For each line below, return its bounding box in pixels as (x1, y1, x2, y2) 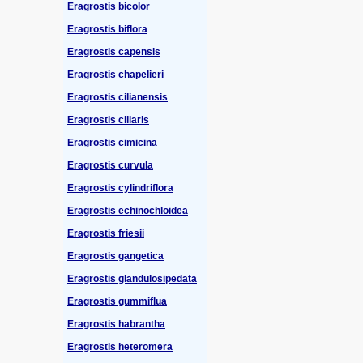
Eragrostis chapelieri (67, 68, 164, 80)
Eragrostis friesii (67, 227, 144, 239)
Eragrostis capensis (67, 45, 160, 58)
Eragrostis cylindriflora (67, 181, 173, 194)
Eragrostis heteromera (67, 340, 173, 352)
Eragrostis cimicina (67, 136, 157, 148)
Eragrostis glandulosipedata (67, 272, 197, 284)
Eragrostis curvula (67, 159, 153, 171)
